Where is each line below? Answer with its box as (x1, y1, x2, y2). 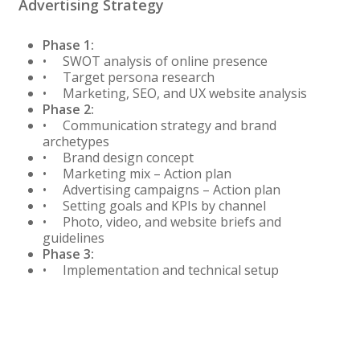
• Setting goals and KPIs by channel (42, 197, 266, 215)
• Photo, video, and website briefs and (42, 213, 281, 231)
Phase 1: (42, 36, 94, 55)
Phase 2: (42, 100, 94, 119)
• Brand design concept (42, 149, 194, 167)
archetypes (42, 133, 109, 151)
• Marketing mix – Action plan (42, 165, 231, 183)
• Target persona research (42, 68, 215, 87)
